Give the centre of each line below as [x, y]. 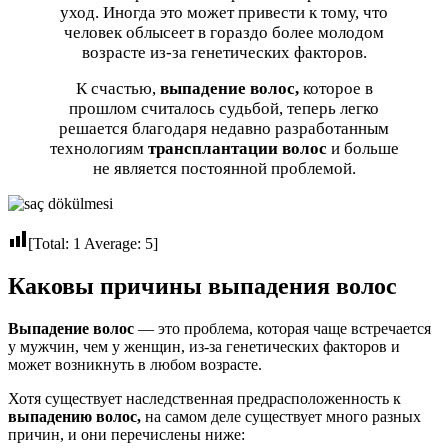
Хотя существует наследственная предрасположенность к [204, 399]
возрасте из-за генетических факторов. [224, 53]
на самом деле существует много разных [281, 417]
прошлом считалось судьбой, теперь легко [224, 109]
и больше [362, 149]
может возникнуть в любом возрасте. [135, 365]
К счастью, [117, 89]
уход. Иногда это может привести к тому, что [224, 13]
